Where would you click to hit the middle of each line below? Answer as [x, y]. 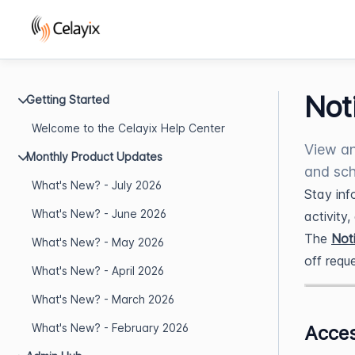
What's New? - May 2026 [98, 242]
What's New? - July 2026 [97, 185]
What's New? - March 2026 [103, 299]
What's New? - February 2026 [110, 328]
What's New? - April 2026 [98, 271]
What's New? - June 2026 [99, 214]
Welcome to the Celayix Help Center [128, 128]
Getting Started [68, 99]
